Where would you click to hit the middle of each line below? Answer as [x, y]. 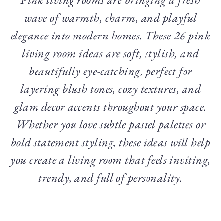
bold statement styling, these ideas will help [110, 142]
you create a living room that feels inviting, [110, 159]
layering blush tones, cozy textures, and [110, 88]
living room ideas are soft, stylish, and [110, 53]
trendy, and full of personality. [110, 177]
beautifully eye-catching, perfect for [110, 71]
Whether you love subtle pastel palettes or [110, 124]
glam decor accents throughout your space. [110, 106]
